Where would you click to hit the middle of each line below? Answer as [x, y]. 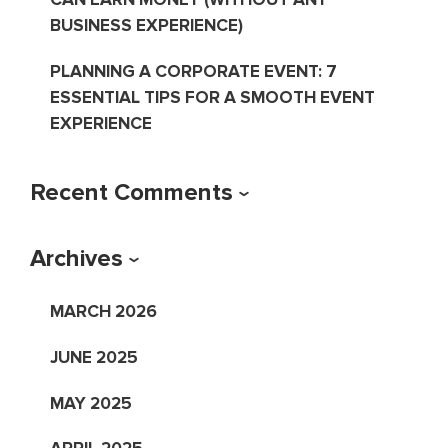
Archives [76, 258]
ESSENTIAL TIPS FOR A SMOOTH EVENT [212, 97]
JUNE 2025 [93, 357]
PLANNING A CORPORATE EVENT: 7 [193, 71]
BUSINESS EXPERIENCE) [146, 25]
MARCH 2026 [103, 311]
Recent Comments [131, 192]
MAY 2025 [90, 403]
